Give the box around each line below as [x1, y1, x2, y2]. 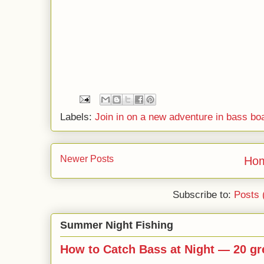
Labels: [60, 111, 95, 123]
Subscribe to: [173, 189, 235, 200]
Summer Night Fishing [60, 218, 173, 231]
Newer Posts [60, 154, 114, 164]
